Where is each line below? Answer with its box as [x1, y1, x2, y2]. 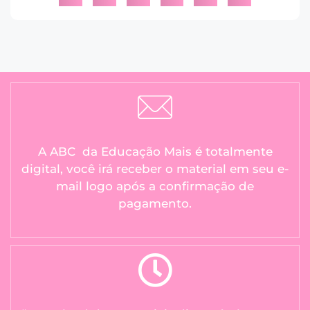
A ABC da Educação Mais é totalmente [37, 145, 273, 159]
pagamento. [118, 197, 192, 211]
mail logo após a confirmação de [56, 179, 254, 194]
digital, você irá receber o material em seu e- [21, 162, 289, 176]
